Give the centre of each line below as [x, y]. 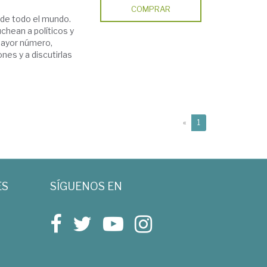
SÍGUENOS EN [86, 186]
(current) [215, 122]
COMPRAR [151, 9]
